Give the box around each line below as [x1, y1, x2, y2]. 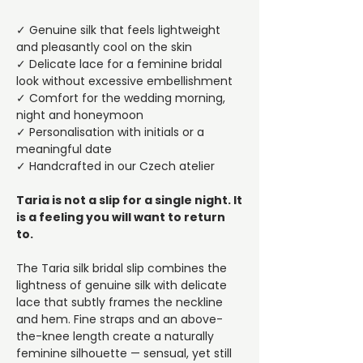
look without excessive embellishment [16, 73, 233, 90]
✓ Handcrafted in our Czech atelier [16, 158, 215, 175]
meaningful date [16, 141, 112, 158]
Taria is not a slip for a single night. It [16, 192, 242, 209]
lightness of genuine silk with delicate [16, 277, 227, 294]
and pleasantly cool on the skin [16, 39, 192, 56]
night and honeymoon [16, 107, 143, 124]
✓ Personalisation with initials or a [16, 124, 204, 141]
